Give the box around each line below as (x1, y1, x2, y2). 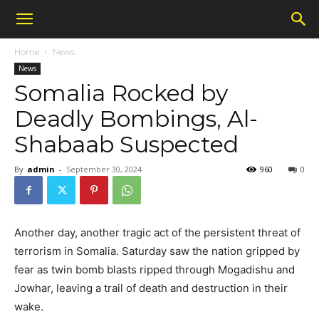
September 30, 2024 (66, 164, 142, 174)
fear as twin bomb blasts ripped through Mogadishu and (14, 263, 295, 276)
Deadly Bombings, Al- (14, 105, 258, 132)
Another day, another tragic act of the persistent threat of (14, 226, 300, 239)
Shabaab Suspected (14, 130, 239, 158)
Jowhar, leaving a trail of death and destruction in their (14, 281, 288, 295)
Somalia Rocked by (14, 79, 228, 107)
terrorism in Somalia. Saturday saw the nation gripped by (14, 244, 300, 258)
